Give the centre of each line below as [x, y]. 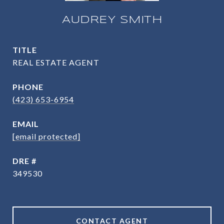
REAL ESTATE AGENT [56, 62]
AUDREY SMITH [112, 20]
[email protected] [46, 136]
